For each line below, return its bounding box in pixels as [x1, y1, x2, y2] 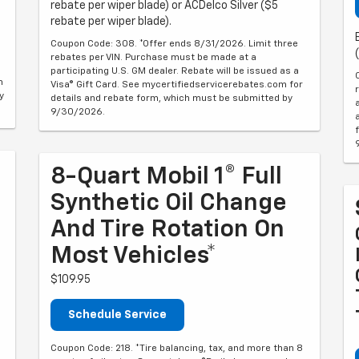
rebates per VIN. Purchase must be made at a [50, 53, 256, 63]
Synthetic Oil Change [50, 192, 287, 216]
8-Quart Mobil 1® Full [50, 165, 282, 189]
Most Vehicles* [50, 244, 216, 268]
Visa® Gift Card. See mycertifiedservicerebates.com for [50, 80, 303, 90]
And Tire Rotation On [50, 218, 284, 242]
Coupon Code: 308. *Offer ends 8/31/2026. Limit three [50, 39, 298, 49]
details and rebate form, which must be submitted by [50, 94, 292, 103]
